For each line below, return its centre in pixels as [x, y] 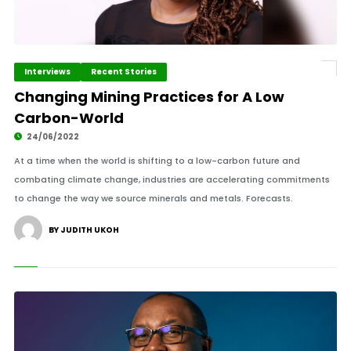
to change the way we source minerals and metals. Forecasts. [153, 198]
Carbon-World [69, 118]
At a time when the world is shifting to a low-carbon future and [157, 161]
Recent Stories [123, 72]
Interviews [47, 72]
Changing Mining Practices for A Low [149, 97]
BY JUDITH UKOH [83, 230]
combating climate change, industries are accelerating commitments [172, 179]
